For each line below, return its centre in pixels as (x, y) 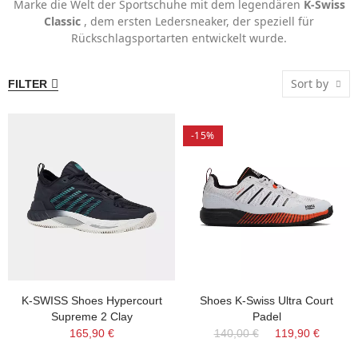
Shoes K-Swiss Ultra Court (267, 300)
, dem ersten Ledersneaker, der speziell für (197, 21)
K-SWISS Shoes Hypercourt (91, 300)
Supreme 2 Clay (91, 316)
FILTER (28, 84)
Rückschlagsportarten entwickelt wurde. (179, 38)
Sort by (310, 84)
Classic (62, 21)
